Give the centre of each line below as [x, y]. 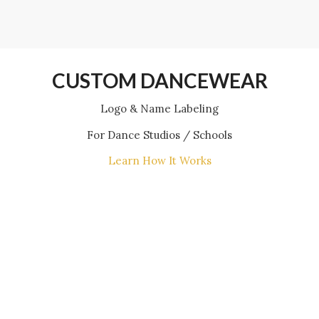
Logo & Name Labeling [159, 108]
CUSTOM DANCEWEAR [159, 80]
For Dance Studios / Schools [159, 135]
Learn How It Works [159, 161]
